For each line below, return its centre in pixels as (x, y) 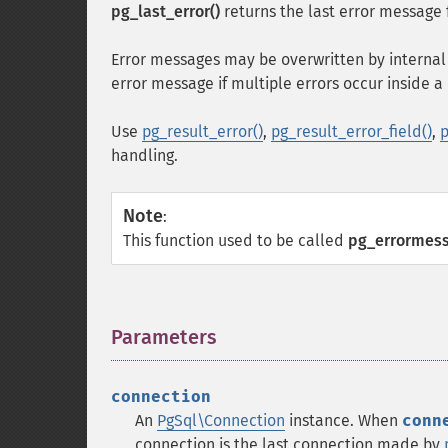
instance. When (343, 420)
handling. (144, 155)
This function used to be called (235, 240)
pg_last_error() (165, 11)
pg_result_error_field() (351, 131)
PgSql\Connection (221, 420)
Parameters (164, 337)
